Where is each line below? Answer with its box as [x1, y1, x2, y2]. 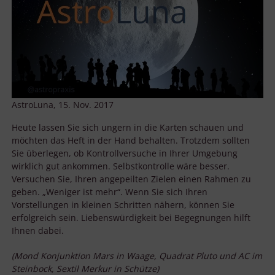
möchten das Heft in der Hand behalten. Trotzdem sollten [12, 134, 250, 147]
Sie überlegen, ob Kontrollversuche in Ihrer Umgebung [12, 147, 238, 160]
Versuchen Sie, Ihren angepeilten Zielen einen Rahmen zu [12, 173, 251, 185]
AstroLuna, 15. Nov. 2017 [12, 99, 114, 111]
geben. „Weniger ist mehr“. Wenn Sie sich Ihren [12, 186, 207, 198]
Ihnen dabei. [12, 225, 64, 237]
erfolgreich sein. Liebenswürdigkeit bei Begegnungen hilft [12, 212, 250, 224]
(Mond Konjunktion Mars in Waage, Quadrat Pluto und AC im [12, 250, 262, 262]
